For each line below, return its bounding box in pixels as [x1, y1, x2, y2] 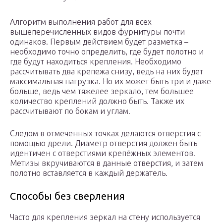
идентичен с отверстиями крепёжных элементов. [10, 149, 195, 158]
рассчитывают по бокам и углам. [10, 107, 130, 116]
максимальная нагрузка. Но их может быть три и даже [10, 77, 211, 86]
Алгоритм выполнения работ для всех [10, 17, 152, 27]
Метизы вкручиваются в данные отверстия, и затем [10, 159, 203, 168]
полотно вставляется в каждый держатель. [10, 168, 167, 178]
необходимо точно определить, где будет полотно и [10, 47, 204, 56]
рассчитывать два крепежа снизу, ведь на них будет [10, 67, 203, 76]
